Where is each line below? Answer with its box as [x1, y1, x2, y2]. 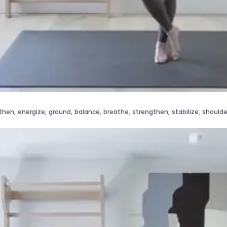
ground [49, 107, 71, 116]
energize [18, 107, 45, 116]
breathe [103, 107, 129, 116]
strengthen [132, 107, 168, 116]
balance [74, 107, 100, 116]
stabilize [172, 107, 199, 116]
